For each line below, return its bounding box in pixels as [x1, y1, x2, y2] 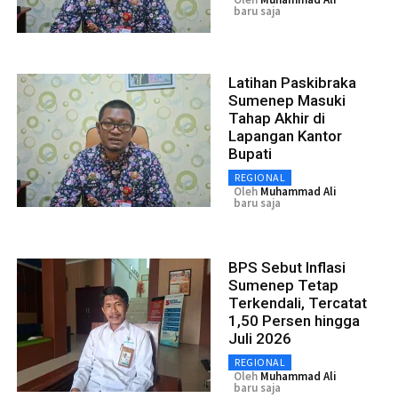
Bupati [228, 144, 272, 163]
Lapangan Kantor [228, 126, 342, 145]
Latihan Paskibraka [228, 73, 356, 92]
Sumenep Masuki [228, 91, 346, 109]
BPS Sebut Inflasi [228, 258, 346, 276]
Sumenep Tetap [228, 275, 338, 294]
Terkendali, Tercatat [228, 293, 367, 312]
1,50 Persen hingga [228, 311, 360, 330]
